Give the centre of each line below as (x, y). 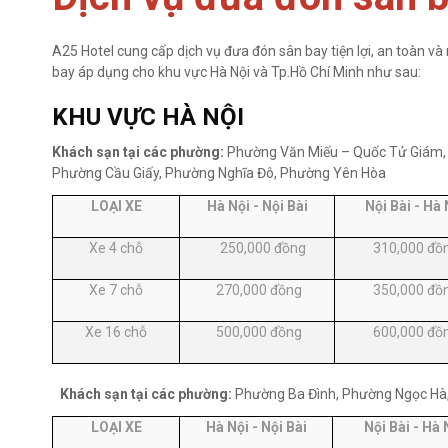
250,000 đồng (257, 248)
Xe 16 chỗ (116, 332)
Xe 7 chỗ (116, 290)
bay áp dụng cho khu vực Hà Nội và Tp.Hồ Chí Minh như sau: (236, 72)
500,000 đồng (257, 332)
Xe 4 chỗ (116, 248)
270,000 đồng (257, 290)
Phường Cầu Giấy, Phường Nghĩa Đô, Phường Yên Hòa (219, 173)
